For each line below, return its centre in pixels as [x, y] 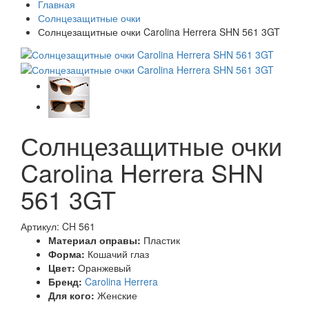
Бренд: [65, 281]
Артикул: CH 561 [58, 226]
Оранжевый [104, 267]
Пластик [162, 240]
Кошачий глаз [118, 253]
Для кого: [71, 295]
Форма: [67, 253]
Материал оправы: [94, 240]
